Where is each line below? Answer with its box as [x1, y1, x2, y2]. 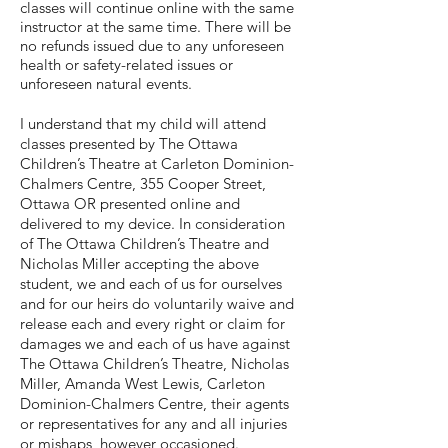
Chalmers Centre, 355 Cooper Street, [20, 174, 266, 193]
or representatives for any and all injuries [20, 414, 287, 433]
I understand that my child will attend [20, 114, 266, 133]
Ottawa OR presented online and [20, 194, 240, 213]
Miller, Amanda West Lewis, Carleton [20, 374, 265, 393]
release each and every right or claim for [20, 314, 285, 333]
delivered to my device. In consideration [20, 214, 285, 233]
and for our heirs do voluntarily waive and [20, 294, 294, 313]
